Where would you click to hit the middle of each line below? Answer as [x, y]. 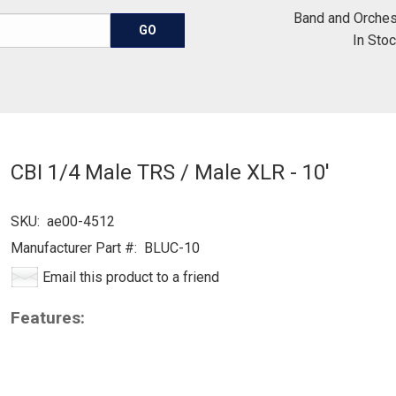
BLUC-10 [168, 248]
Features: [47, 318]
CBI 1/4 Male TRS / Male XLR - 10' [170, 172]
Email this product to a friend [130, 277]
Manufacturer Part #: [73, 248]
